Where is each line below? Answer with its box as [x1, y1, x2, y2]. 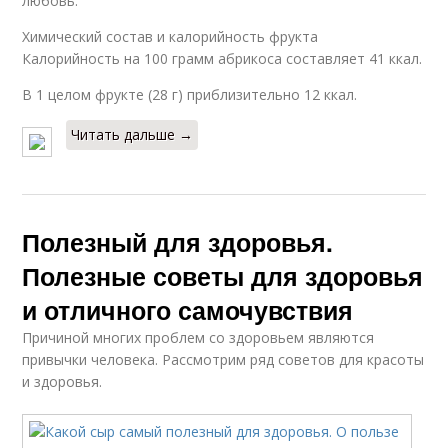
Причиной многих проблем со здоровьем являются [22, 327, 375, 347]
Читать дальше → [71, 124, 194, 144]
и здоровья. [22, 371, 103, 391]
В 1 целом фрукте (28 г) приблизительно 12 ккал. [22, 84, 358, 104]
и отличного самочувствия [22, 291, 354, 328]
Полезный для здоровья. [22, 223, 334, 260]
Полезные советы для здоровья [22, 257, 424, 294]
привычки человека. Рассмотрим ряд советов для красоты [22, 349, 425, 369]
